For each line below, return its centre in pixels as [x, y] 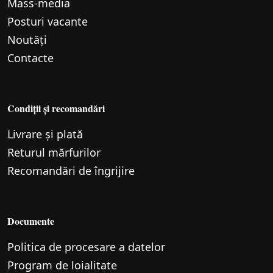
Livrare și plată [45, 134]
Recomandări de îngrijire [71, 171]
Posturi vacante [48, 22]
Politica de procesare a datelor [86, 247]
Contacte [30, 58]
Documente [31, 221]
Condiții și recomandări [56, 108]
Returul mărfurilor [54, 153]
